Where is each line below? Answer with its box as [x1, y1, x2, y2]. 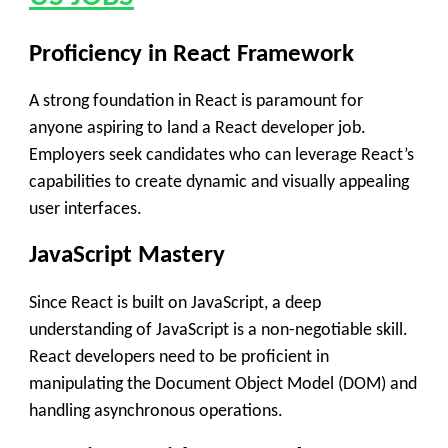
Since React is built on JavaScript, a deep [29, 293, 321, 313]
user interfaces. [29, 199, 142, 219]
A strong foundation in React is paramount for [29, 91, 363, 111]
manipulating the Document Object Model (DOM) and [29, 374, 417, 394]
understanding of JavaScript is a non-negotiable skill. [29, 320, 408, 340]
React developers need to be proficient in [29, 347, 329, 367]
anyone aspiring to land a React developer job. [29, 118, 366, 138]
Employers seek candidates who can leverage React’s [29, 145, 414, 165]
